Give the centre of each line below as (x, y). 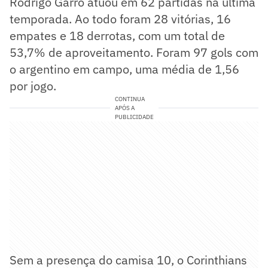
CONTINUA (130, 99)
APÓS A (124, 108)
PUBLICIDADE (134, 117)
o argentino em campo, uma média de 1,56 (124, 69)
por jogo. (33, 86)
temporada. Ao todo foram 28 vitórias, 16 (120, 19)
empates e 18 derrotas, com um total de (117, 35)
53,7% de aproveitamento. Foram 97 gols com (134, 52)
